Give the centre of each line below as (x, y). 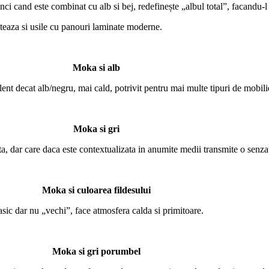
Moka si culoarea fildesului (96, 190)
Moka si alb (96, 68)
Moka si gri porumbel (96, 251)
